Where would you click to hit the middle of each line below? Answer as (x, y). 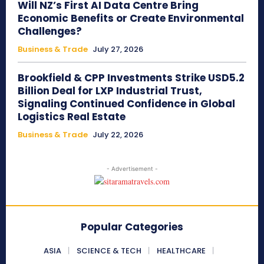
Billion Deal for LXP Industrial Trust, (110, 91)
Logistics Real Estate (72, 117)
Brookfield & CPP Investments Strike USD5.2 (131, 78)
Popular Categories (132, 227)
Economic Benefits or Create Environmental (131, 19)
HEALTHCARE (181, 251)
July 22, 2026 (118, 135)
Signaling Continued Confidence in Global (126, 104)
